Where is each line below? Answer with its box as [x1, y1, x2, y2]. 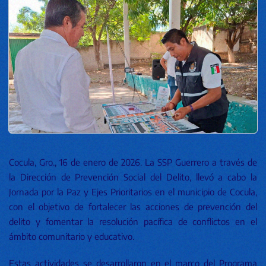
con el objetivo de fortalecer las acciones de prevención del [9, 201, 257, 212]
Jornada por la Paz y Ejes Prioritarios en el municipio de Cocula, [9, 186, 257, 197]
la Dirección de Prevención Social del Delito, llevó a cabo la [9, 172, 257, 182]
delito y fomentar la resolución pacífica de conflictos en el [9, 216, 257, 227]
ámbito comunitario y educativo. [9, 231, 134, 242]
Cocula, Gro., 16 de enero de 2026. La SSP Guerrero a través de [9, 157, 257, 167]
